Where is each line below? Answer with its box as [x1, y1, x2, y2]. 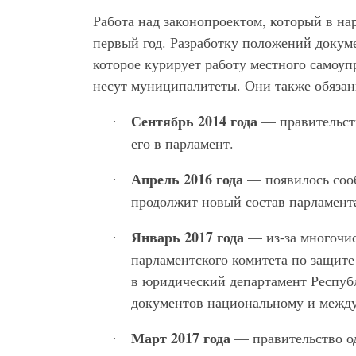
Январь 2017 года [131, 226, 244, 248]
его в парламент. [131, 133, 234, 153]
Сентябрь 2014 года [131, 110, 257, 132]
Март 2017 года [131, 327, 230, 349]
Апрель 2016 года [131, 168, 243, 190]
